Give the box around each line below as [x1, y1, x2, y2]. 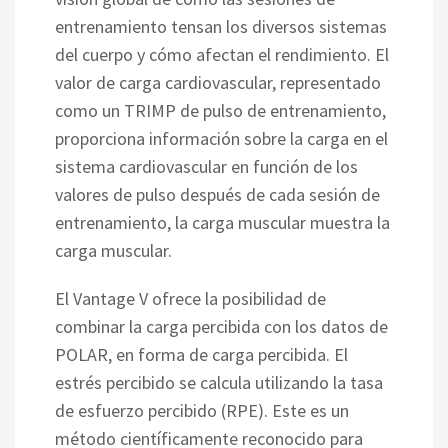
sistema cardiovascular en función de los [55, 154, 358, 178]
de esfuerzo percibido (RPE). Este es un [55, 398, 349, 422]
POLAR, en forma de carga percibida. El [55, 342, 348, 366]
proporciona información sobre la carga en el [55, 126, 388, 150]
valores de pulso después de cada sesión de [55, 182, 380, 206]
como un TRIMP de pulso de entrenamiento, [55, 98, 386, 122]
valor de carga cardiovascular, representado [55, 70, 381, 94]
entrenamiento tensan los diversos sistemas [55, 14, 387, 38]
